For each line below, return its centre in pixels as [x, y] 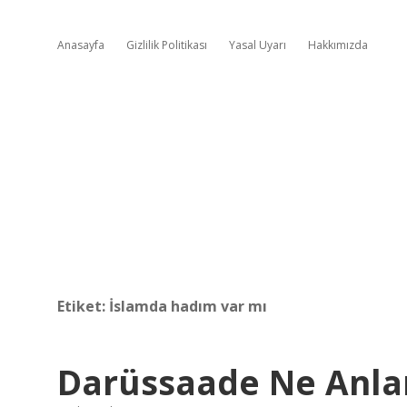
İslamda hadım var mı [188, 306]
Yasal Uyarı [258, 45]
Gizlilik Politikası [167, 45]
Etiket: [83, 306]
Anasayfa [81, 45]
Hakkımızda [338, 45]
